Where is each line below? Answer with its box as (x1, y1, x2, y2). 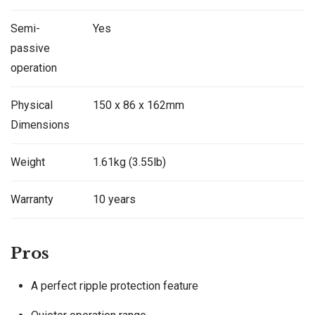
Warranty (11, 192, 53, 206)
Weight (11, 155, 45, 169)
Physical (11, 98, 53, 112)
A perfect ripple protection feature (30, 278, 198, 292)
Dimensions (11, 117, 70, 131)
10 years (92, 192, 136, 206)
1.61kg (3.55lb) (92, 155, 166, 169)
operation (11, 60, 57, 75)
